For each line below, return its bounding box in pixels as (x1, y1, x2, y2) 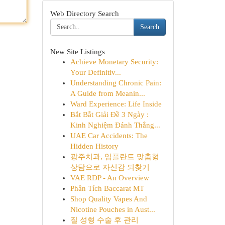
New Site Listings (50, 47, 105, 56)
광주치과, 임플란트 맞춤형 (70, 153, 159, 161)
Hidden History (70, 142, 119, 150)
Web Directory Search (50, 9, 119, 18)
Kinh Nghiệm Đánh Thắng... (70, 121, 160, 129)
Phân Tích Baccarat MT (70, 184, 144, 192)
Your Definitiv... (70, 68, 121, 76)
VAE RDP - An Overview (70, 174, 149, 182)
